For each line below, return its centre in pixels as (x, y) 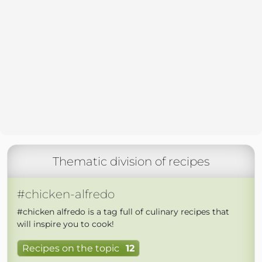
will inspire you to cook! (65, 224)
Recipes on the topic (71, 249)
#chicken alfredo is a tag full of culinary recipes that (123, 212)
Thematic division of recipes (131, 161)
